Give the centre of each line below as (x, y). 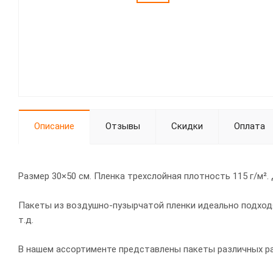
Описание (54, 126)
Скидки (187, 126)
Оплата (250, 126)
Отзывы (123, 126)
